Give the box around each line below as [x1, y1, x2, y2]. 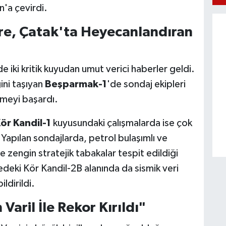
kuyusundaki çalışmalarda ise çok [50, 118, 192, 129]
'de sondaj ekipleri [106, 79, 186, 90]
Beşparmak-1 [44, 79, 107, 90]
